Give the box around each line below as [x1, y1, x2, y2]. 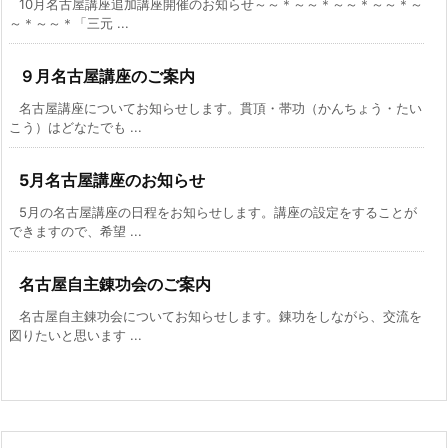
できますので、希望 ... [9, 223, 142, 239]
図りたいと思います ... [9, 327, 142, 343]
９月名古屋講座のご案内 [19, 66, 195, 86]
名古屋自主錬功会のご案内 [19, 274, 211, 294]
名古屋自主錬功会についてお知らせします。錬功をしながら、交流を [19, 308, 422, 324]
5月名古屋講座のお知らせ [19, 170, 205, 190]
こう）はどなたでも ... [9, 119, 142, 135]
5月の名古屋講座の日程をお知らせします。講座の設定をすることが [19, 204, 417, 220]
